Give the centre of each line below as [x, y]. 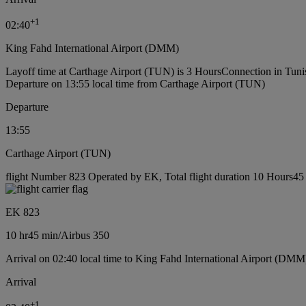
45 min [43, 236]
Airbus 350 [85, 236]
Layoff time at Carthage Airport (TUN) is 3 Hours [113, 72]
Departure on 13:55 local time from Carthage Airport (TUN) [135, 84]
